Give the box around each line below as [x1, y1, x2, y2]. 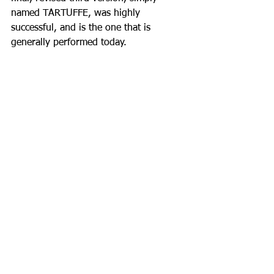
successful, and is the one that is [11, 23, 154, 33]
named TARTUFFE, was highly [11, 8, 143, 18]
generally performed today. [11, 37, 127, 48]
